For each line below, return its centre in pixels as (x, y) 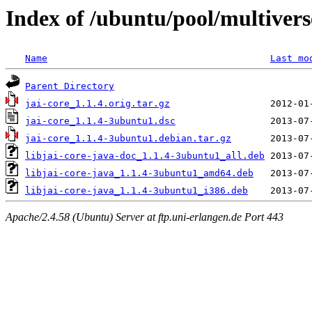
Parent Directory (70, 86)
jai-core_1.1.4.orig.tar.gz (97, 104)
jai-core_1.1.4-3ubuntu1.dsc (100, 121)
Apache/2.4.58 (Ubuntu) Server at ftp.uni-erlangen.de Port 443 (145, 217)
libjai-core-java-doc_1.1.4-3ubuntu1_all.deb (145, 156)
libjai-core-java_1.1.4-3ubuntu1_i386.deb (136, 191)
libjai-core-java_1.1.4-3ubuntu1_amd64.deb (139, 173)
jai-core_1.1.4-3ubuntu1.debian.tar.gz (128, 139)
